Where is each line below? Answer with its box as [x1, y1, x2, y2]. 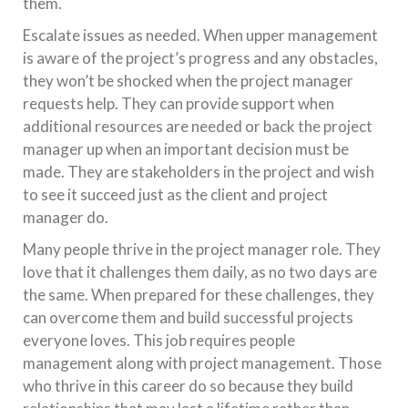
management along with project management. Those [23, 353, 382, 373]
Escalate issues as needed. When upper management [23, 25, 378, 46]
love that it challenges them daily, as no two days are [23, 262, 377, 282]
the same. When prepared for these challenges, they [23, 285, 374, 305]
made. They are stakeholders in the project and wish [23, 162, 374, 182]
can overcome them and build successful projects [23, 308, 353, 328]
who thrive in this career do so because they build [23, 376, 353, 396]
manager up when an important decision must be [23, 139, 349, 159]
